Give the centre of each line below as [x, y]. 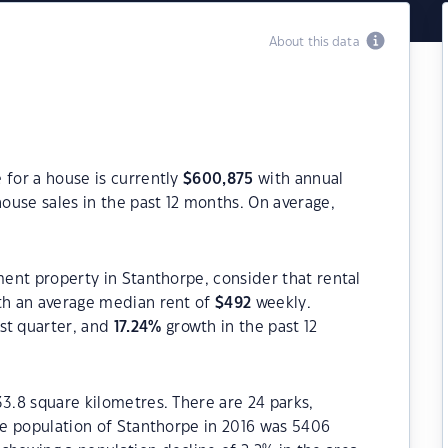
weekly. [281, 303]
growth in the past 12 [239, 327]
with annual [298, 179]
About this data [317, 42]
